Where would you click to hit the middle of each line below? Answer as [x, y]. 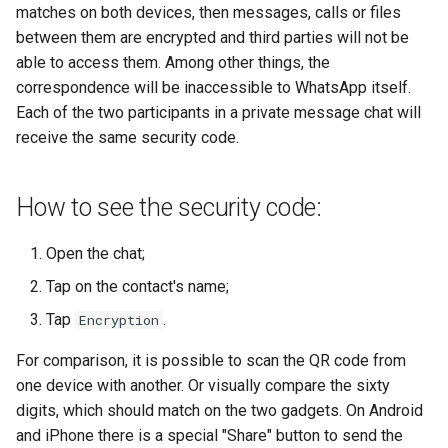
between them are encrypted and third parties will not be [212, 37]
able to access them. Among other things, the [173, 62]
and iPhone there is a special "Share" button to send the [209, 435]
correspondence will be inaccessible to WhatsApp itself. [213, 87]
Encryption [119, 319]
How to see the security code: [169, 207]
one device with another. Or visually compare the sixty [203, 385]
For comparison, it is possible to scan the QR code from [211, 360]
